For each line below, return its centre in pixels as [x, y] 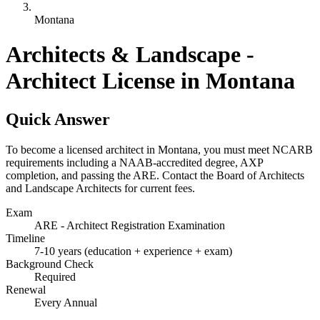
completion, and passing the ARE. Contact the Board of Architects [155, 175]
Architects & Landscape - [130, 55]
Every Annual [66, 302]
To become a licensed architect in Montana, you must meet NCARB [159, 149]
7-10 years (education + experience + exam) [133, 251]
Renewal [26, 289]
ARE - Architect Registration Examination [130, 225]
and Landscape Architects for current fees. [100, 188]
